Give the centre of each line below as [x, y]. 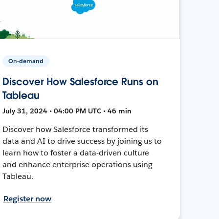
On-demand [26, 61]
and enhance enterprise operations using [77, 164]
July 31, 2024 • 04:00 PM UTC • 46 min [67, 111]
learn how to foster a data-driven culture [76, 153]
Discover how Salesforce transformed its [75, 129]
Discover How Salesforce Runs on [80, 81]
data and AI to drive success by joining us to [82, 141]
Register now [27, 198]
